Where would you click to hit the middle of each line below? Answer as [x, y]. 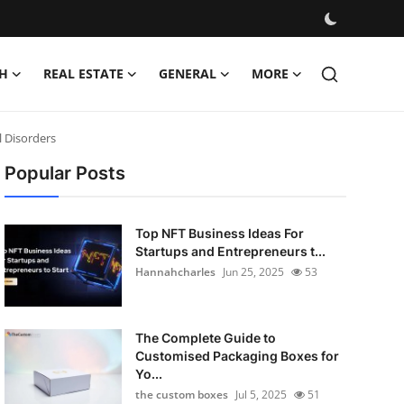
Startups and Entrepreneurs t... [230, 251]
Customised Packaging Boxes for [237, 356]
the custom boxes [181, 395]
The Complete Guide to [205, 338]
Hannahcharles [175, 272]
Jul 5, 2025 [261, 395]
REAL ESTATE [83, 73]
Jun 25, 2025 [253, 272]
